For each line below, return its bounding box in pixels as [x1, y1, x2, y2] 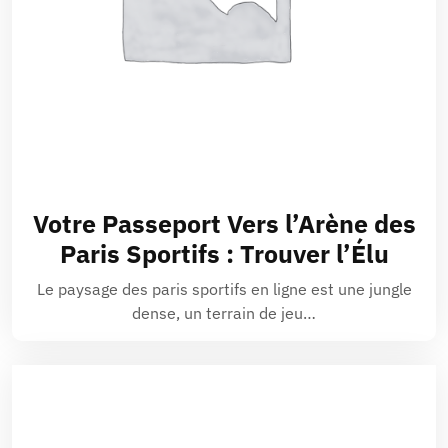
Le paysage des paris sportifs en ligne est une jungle [36, 279, 412, 299]
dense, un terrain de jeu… [132, 303, 316, 323]
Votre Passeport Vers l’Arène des [32, 207, 416, 240]
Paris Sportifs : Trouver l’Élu [59, 237, 389, 270]
